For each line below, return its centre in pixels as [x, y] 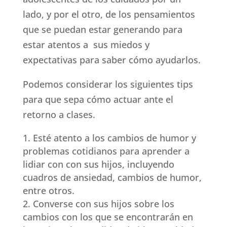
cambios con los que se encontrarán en [108, 217]
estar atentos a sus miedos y [86, 45]
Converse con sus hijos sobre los [103, 204]
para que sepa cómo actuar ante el [98, 100]
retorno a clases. [59, 115]
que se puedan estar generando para [102, 30]
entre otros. [48, 191]
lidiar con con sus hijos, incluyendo [98, 164]
